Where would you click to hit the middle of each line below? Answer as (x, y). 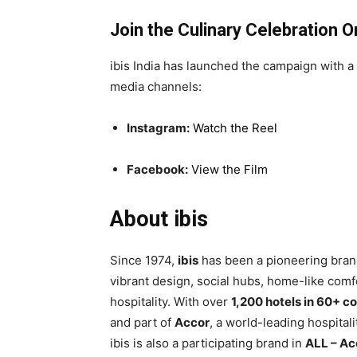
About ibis (159, 219)
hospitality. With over (171, 301)
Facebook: (157, 169)
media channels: (156, 86)
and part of (142, 322)
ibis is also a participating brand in (208, 343)
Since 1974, (144, 260)
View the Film (229, 169)
